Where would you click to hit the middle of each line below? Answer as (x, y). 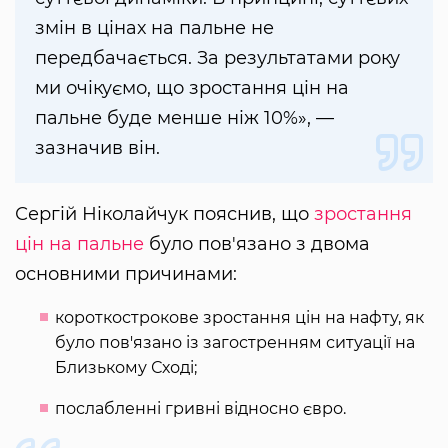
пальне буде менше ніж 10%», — (184, 117)
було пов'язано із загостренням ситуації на (235, 342)
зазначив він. (97, 147)
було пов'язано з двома (257, 243)
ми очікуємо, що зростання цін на (192, 87)
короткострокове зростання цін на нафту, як (239, 317)
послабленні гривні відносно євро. (200, 408)
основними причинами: (126, 273)
